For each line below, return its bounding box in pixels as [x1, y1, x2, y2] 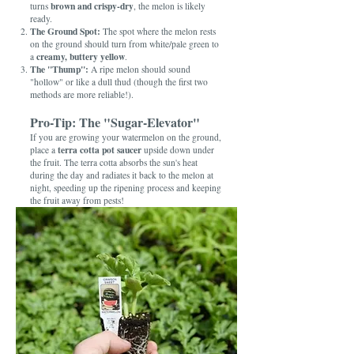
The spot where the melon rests [100, 25, 216, 37]
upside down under [141, 144, 214, 156]
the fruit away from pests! [30, 194, 124, 206]
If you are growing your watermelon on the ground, [30, 131, 221, 143]
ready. [30, 13, 52, 24]
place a [30, 144, 58, 156]
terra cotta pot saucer [58, 143, 141, 156]
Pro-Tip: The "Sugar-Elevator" [30, 113, 200, 132]
